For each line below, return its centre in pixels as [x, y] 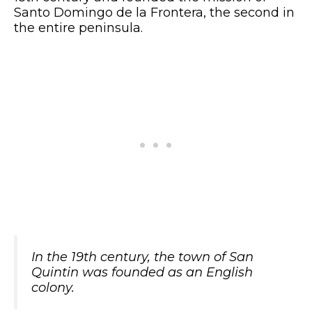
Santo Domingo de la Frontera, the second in [154, 13]
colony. [53, 288]
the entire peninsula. [78, 28]
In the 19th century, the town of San [142, 257]
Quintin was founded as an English [142, 272]
